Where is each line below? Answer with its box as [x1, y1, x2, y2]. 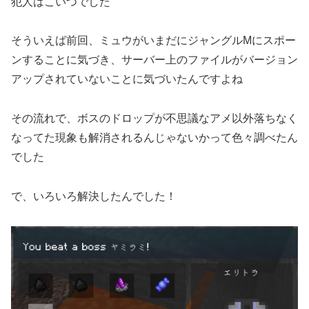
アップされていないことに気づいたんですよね [11, 73, 243, 86]
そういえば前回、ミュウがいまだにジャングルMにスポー [11, 34, 296, 47]
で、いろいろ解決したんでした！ [11, 190, 177, 202]
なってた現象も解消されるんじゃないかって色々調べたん [11, 132, 298, 144]
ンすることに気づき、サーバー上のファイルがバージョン [11, 54, 298, 66]
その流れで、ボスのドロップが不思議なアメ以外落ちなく [11, 112, 298, 125]
